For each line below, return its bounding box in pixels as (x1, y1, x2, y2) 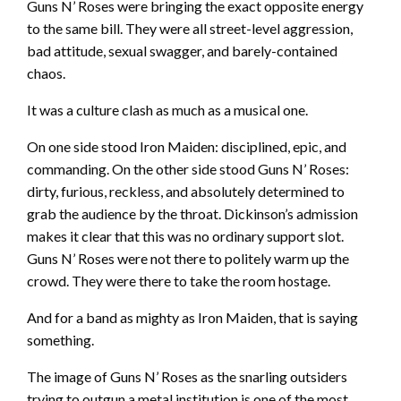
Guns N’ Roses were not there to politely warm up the (27, 250, 349, 268)
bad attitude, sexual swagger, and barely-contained (27, 42, 337, 60)
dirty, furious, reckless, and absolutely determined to (27, 183, 345, 200)
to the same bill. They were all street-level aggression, (27, 20, 353, 38)
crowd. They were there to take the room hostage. (27, 272, 330, 290)
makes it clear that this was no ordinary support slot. (27, 227, 344, 245)
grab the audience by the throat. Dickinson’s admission (27, 205, 358, 223)
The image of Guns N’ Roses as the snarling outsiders (27, 368, 347, 386)
